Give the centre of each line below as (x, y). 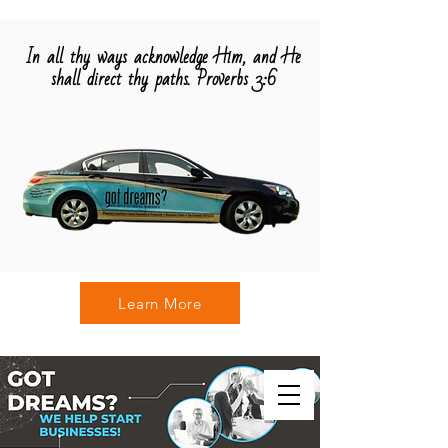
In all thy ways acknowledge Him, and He (163, 57)
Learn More (160, 303)
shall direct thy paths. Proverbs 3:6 (163, 79)
